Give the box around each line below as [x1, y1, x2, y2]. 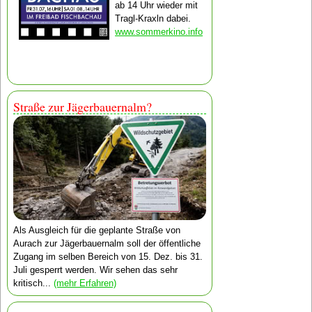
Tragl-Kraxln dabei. [115, 13, 192, 24]
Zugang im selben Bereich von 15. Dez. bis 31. [13, 251, 203, 262]
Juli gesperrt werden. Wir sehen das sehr [13, 265, 178, 275]
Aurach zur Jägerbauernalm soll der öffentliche [13, 238, 201, 249]
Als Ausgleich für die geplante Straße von [13, 225, 180, 235]
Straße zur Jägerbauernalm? [13, 98, 152, 116]
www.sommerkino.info [115, 26, 203, 37]
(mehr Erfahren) [53, 278, 116, 288]
